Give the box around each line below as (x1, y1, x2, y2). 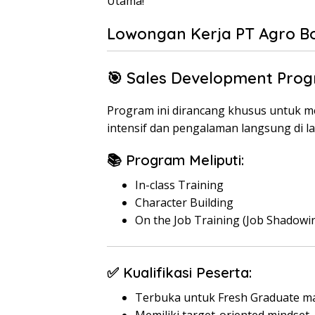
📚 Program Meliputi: (107, 151, 244, 169)
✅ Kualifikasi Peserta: (107, 264, 252, 281)
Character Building (135, 195, 233, 210)
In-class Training (135, 177, 224, 193)
